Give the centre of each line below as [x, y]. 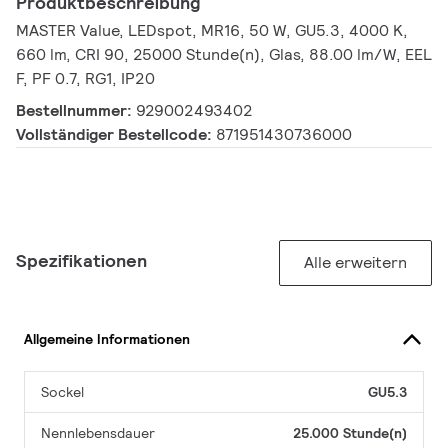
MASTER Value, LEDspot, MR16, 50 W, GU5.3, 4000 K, [212, 31]
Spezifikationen [81, 261]
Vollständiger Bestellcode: [116, 135]
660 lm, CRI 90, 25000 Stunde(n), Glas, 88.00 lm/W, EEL [224, 55]
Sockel [62, 392]
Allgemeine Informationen [107, 338]
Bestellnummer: [76, 111]
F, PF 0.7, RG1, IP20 [85, 79]
